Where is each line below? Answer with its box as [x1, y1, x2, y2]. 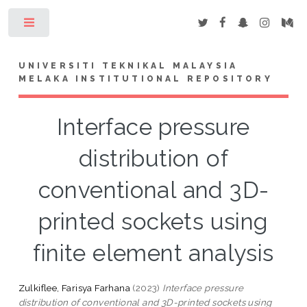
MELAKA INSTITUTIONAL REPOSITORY [18, 73, 273, 84]
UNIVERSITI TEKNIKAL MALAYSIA [18, 60, 238, 71]
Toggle [60, 21, 86, 30]
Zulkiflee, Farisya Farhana [18, 282, 131, 293]
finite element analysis [33, 239, 274, 267]
